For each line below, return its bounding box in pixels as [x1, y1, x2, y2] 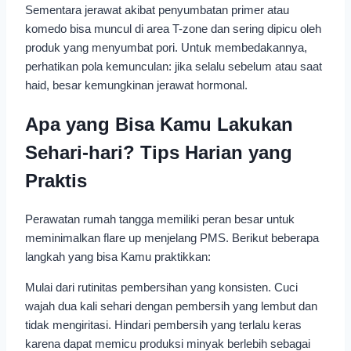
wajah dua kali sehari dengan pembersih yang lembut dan [25, 299, 317, 313]
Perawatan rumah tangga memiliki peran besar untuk [25, 212, 295, 226]
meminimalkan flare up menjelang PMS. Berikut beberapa [25, 231, 319, 245]
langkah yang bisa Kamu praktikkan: [25, 250, 211, 264]
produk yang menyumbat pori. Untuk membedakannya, [25, 40, 307, 54]
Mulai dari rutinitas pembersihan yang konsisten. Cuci [25, 280, 298, 295]
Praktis [25, 169, 87, 191]
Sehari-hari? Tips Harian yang [25, 141, 292, 163]
